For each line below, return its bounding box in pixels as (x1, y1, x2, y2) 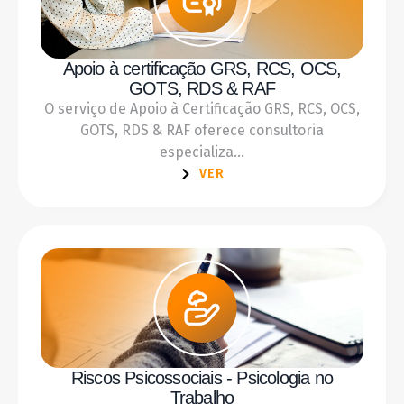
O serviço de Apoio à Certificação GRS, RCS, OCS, (44, 99, 360, 117)
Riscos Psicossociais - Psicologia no (70, 368, 334, 389)
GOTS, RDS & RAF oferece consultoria (80, 121, 324, 139)
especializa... (160, 142, 244, 161)
